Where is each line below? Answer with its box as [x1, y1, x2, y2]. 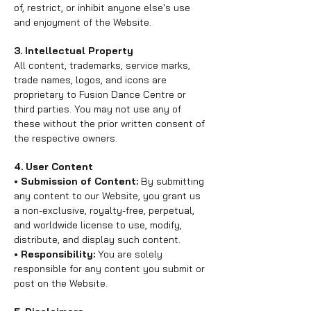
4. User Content [14, 160, 93, 173]
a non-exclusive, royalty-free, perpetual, [14, 204, 194, 217]
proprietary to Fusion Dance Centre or [14, 88, 186, 101]
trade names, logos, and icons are [14, 74, 167, 86]
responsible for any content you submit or [14, 262, 205, 275]
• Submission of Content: [14, 175, 138, 187]
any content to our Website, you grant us [14, 190, 201, 202]
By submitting [138, 175, 204, 187]
